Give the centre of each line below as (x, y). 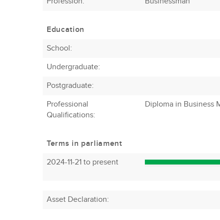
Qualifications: (71, 115)
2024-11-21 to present (82, 162)
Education (66, 30)
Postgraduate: (70, 86)
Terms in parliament (84, 144)
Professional (68, 104)
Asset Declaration (77, 200)
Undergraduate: (73, 67)
